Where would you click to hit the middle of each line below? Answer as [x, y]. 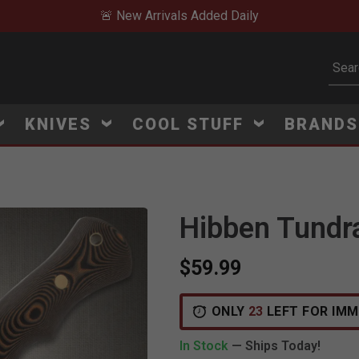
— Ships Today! [276, 346]
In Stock [206, 346]
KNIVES [61, 124]
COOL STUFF [190, 124]
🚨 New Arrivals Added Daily [179, 15]
